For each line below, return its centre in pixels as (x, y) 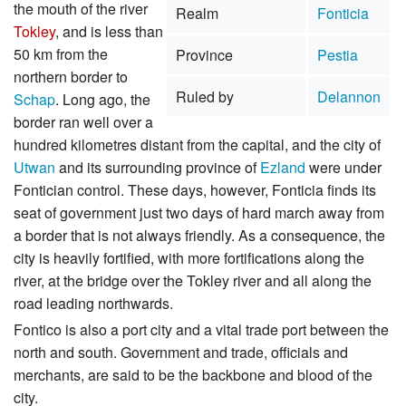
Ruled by (204, 97)
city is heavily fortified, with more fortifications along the (189, 258)
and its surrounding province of (158, 168)
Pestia (337, 55)
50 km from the (61, 54)
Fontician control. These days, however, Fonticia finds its (195, 190)
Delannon (348, 97)
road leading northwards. (93, 304)
